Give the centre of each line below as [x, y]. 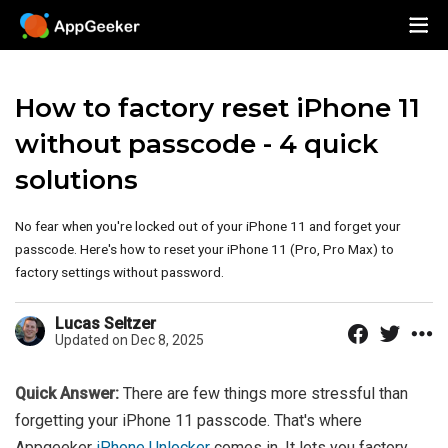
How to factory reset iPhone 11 [217, 108]
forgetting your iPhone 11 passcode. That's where [188, 420]
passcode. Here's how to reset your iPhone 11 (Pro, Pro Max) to [204, 249]
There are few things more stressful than [263, 393]
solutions [76, 180]
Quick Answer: [67, 393]
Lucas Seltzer [105, 323]
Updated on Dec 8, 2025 [129, 340]
